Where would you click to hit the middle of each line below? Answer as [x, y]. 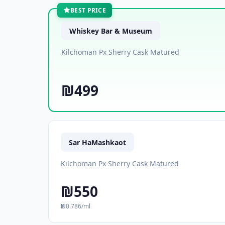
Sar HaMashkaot [97, 142]
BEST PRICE [88, 10]
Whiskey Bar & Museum [111, 31]
